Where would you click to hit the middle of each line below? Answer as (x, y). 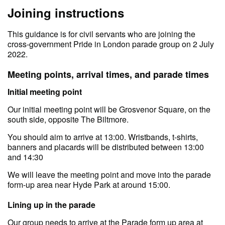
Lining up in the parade (51, 204)
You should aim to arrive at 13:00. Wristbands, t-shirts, (103, 137)
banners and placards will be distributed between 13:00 (106, 147)
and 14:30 (25, 157)
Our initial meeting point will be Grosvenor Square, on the (109, 109)
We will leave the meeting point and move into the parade (109, 174)
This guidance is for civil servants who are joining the (101, 34)
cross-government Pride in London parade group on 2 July (111, 44)
